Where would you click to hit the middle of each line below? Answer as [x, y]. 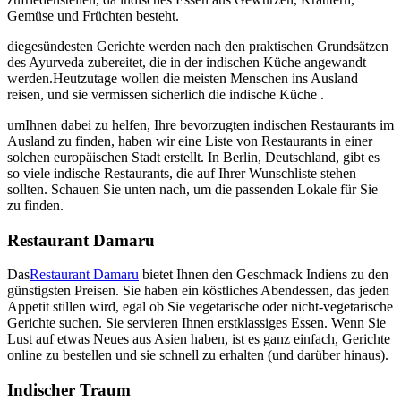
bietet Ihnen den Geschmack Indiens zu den [264, 275]
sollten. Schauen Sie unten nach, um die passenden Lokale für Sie [192, 189]
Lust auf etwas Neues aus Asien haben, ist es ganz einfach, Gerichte [199, 339]
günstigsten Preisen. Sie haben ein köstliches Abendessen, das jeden [198, 291]
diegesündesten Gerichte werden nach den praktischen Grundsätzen [198, 46]
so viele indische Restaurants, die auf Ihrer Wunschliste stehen [182, 173]
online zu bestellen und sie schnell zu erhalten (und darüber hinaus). [198, 355]
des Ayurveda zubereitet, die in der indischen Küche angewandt [187, 62]
